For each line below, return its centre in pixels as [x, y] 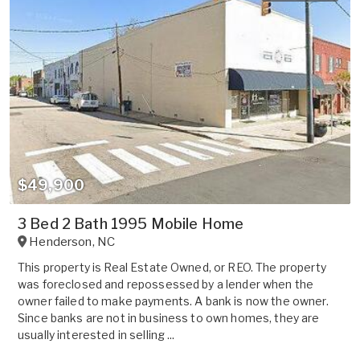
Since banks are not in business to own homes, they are [169, 318]
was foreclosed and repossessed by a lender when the [166, 284]
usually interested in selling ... [96, 335]
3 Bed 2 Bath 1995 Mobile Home [131, 224]
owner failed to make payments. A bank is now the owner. [173, 301]
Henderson [61, 242]
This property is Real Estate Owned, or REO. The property [172, 268]
